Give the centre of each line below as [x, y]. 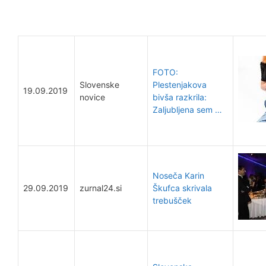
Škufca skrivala [182, 188]
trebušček [172, 200]
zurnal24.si [101, 188]
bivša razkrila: [180, 97]
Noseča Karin [178, 175]
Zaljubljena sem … [187, 110]
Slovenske [99, 85]
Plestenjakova [180, 85]
